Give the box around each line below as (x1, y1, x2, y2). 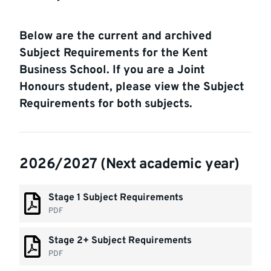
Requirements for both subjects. (19, 97, 192, 111)
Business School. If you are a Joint (19, 63, 205, 77)
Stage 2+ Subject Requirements (48, 235, 192, 247)
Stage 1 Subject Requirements (48, 192, 184, 204)
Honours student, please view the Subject (19, 80, 244, 94)
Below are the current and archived (19, 29, 212, 44)
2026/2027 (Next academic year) (19, 155, 240, 174)
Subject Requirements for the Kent (19, 46, 208, 60)
